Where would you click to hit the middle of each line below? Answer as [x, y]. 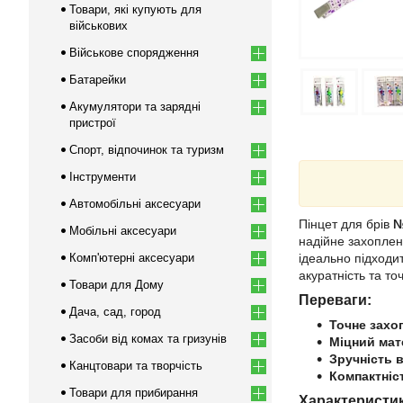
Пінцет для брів [346, 224]
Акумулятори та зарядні [135, 107]
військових [99, 26]
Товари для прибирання [134, 393]
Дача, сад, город [115, 312]
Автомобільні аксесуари [135, 204]
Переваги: [335, 300]
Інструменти [103, 177]
